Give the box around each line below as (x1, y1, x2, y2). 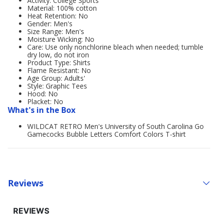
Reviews (8, 177, 43, 189)
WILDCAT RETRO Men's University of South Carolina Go (27, 122, 204, 131)
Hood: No (27, 89, 58, 98)
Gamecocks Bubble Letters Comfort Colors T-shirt (27, 129, 186, 139)
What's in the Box (8, 105, 75, 115)
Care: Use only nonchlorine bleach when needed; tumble (27, 42, 203, 52)
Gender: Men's (27, 19, 73, 28)
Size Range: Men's (27, 27, 84, 36)
